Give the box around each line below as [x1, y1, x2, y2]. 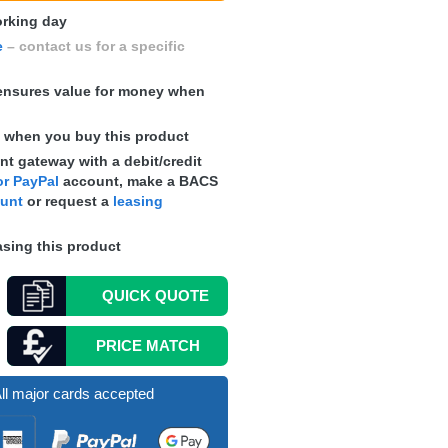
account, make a [58, 173, 179, 189]
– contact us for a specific [2, 38, 185, 54]
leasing [112, 193, 163, 209]
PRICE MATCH [95, 337, 200, 354]
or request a [22, 193, 113, 209]
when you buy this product [3, 128, 189, 144]
